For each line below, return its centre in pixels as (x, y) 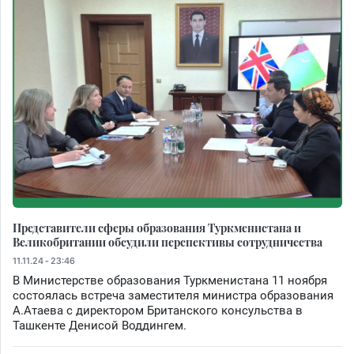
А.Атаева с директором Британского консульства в (158, 311)
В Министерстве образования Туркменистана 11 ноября (170, 281)
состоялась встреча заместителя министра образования (173, 296)
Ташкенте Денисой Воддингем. (100, 326)
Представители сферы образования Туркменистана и (157, 228)
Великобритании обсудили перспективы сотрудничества (168, 242)
